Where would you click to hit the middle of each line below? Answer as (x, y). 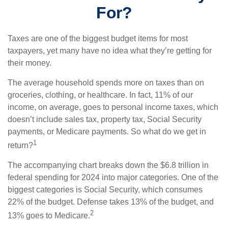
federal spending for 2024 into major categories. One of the (113, 178)
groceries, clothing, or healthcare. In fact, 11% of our (100, 95)
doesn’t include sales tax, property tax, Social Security (105, 119)
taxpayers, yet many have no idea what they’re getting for (110, 51)
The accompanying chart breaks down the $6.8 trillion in (108, 165)
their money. (30, 63)
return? (20, 146)
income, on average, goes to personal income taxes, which (113, 107)
